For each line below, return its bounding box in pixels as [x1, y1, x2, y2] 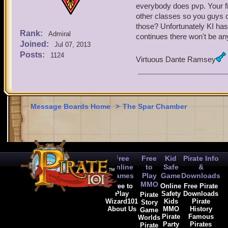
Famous [188, 213, 214, 220]
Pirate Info [183, 154, 219, 162]
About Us [107, 205, 136, 213]
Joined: [20, 40, 51, 48]
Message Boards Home [31, 102, 112, 110]
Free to [110, 182, 133, 190]
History [189, 205, 212, 213]
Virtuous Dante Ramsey [136, 55, 216, 64]
